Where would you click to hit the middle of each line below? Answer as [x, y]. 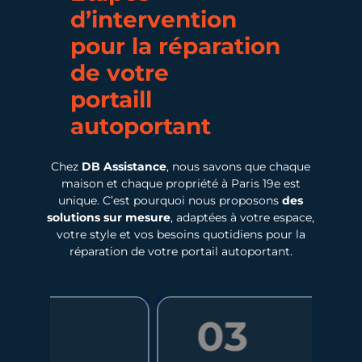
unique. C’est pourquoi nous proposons [170, 201]
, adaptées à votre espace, [243, 218]
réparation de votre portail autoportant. [181, 252]
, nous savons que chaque [239, 167]
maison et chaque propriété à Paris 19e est [181, 184]
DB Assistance [124, 167]
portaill [111, 100]
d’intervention [153, 20]
